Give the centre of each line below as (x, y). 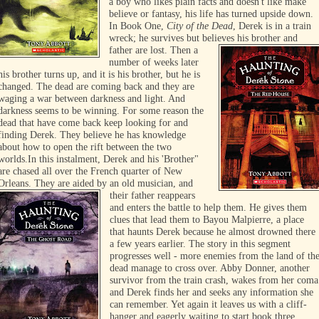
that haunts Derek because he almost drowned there (213, 232)
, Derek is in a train (272, 26)
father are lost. (140, 50)
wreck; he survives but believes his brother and (204, 38)
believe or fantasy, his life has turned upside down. (211, 14)
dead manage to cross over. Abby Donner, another (210, 268)
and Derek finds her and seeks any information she (212, 292)
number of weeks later (154, 62)
